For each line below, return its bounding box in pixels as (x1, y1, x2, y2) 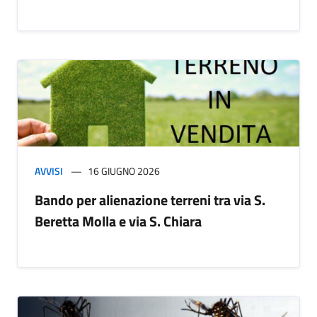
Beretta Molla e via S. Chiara (35, 209, 202, 232)
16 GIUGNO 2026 (88, 163, 160, 178)
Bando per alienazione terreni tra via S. (35, 188, 265, 211)
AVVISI (35, 163, 63, 178)
